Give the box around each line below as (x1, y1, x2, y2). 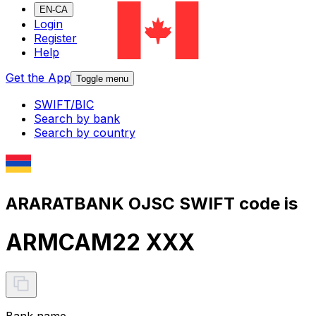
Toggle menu (76, 73, 128, 85)
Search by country (34, 126, 135, 140)
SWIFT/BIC (34, 97, 94, 112)
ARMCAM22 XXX (6, 229, 195, 257)
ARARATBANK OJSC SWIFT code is (6, 193, 298, 214)
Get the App (6, 71, 71, 85)
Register (34, 31, 77, 46)
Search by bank (34, 111, 120, 126)
